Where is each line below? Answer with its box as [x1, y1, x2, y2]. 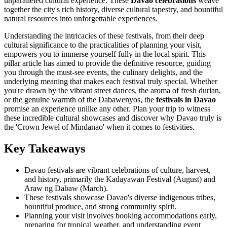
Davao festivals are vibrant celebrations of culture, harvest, [24, 166, 211, 175]
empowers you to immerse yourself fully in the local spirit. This [4, 50, 206, 59]
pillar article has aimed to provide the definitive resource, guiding [4, 59, 211, 68]
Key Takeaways [4, 142, 85, 156]
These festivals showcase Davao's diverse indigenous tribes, [24, 193, 215, 202]
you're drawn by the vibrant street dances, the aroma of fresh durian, [4, 86, 221, 95]
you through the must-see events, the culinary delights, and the [4, 68, 203, 77]
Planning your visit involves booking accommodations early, [24, 211, 217, 220]
